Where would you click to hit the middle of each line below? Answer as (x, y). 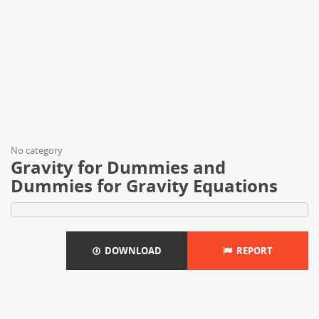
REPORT (252, 251)
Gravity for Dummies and (118, 167)
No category (37, 150)
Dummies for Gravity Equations (144, 185)
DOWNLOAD (131, 251)
